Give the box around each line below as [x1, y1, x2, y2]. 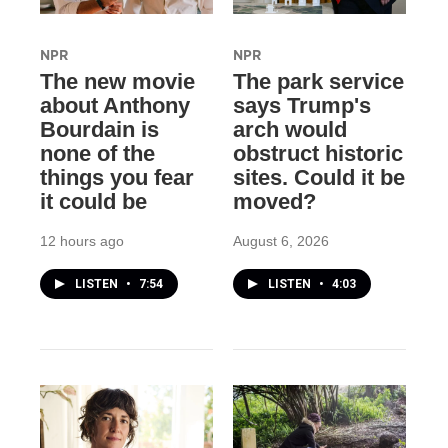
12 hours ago [40, 233, 124, 250]
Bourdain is [40, 117, 159, 143]
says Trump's [232, 93, 371, 119]
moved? [232, 189, 316, 215]
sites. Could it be [232, 165, 405, 191]
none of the [40, 141, 155, 167]
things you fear [40, 165, 194, 191]
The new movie [40, 69, 195, 95]
